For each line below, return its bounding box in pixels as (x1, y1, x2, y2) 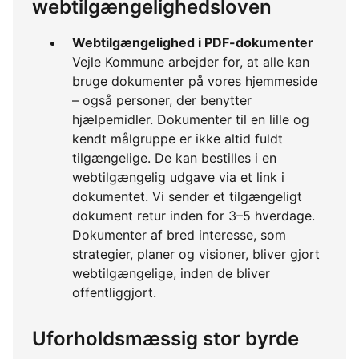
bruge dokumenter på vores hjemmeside (72, 73, 317, 90)
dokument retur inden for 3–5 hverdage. (72, 208, 315, 224)
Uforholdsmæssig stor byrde (32, 327, 299, 351)
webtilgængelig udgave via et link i (72, 169, 284, 186)
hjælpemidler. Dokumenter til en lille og (72, 111, 309, 128)
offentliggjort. (72, 284, 156, 301)
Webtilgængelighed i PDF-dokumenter (72, 34, 313, 51)
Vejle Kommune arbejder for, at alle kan (72, 54, 309, 71)
